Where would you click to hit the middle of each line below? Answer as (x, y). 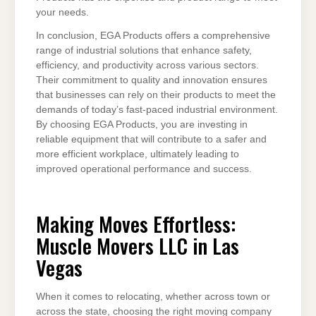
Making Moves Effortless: (136, 223)
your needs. (62, 12)
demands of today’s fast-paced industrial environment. (157, 110)
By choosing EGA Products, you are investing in (142, 125)
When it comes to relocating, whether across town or (153, 296)
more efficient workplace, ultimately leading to (138, 154)
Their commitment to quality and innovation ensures (152, 80)
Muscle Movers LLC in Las (138, 245)
